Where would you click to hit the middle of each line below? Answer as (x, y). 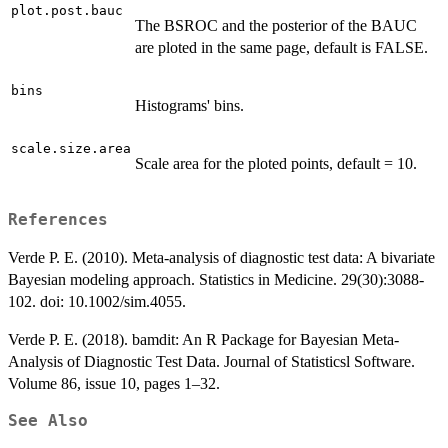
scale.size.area (71, 149)
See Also (48, 420)
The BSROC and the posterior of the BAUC (276, 26)
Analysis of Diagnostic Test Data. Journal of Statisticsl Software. (211, 361)
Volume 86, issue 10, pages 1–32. (114, 383)
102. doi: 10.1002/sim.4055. (97, 301)
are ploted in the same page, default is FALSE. (281, 48)
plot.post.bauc (67, 11)
